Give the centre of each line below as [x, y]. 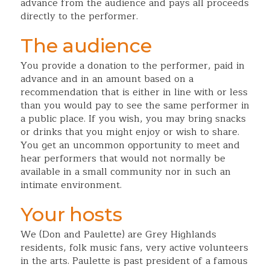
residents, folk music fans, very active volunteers [134, 248]
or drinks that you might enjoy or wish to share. [130, 132]
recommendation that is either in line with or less [134, 92]
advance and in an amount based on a [107, 79]
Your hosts [71, 214]
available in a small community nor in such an [125, 172]
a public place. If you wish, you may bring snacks [133, 119]
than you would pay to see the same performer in [135, 105]
